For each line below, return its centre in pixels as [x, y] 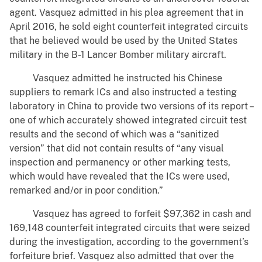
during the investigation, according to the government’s [129, 242]
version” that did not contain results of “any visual [117, 149]
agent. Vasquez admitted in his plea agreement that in [126, 13]
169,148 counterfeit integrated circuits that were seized [130, 228]
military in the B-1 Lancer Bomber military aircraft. [118, 55]
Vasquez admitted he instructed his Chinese [116, 78]
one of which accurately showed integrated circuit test [128, 120]
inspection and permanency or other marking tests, [120, 163]
